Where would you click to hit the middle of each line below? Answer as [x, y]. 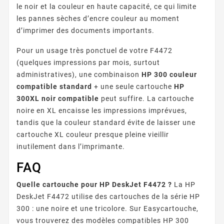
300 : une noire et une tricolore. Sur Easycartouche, [107, 208]
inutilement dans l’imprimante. [71, 146]
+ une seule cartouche [133, 86]
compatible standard [54, 86]
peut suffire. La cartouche [146, 98]
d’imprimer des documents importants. [85, 30]
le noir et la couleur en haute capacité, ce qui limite [106, 6]
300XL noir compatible [58, 98]
